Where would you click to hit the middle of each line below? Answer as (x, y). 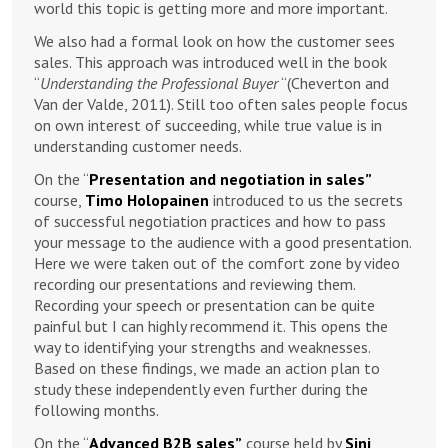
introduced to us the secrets (308, 200)
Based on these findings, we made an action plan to (207, 368)
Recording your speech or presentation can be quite (204, 305)
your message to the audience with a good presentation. (222, 242)
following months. (96, 410)
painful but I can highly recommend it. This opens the (211, 326)
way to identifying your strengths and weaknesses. (202, 347)
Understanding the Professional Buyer (159, 83)
